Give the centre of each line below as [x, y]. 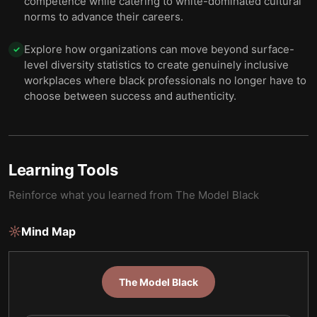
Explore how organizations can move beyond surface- [159, 49]
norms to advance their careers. [104, 17]
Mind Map [48, 231]
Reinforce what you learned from [92, 195]
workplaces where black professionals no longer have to [165, 80]
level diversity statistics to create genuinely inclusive [156, 65]
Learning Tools [63, 170]
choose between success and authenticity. [130, 96]
